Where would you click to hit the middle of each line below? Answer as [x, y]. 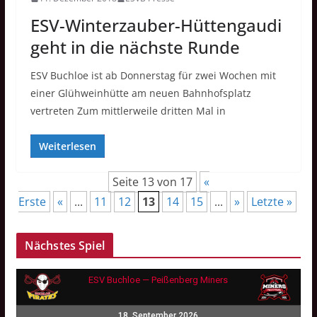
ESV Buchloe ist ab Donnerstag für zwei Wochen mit [153, 76]
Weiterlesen [67, 146]
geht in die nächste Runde [135, 47]
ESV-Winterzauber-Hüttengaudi [156, 25]
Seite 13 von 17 [153, 182]
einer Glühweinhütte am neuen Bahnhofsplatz [140, 93]
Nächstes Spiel [64, 246]
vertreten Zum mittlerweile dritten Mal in [128, 111]
